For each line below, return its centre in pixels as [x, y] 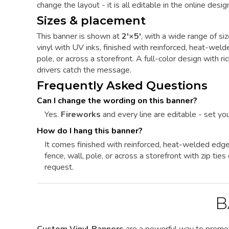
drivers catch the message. [84, 70]
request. [59, 167]
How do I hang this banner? [90, 131]
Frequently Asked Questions [122, 86]
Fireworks [81, 115]
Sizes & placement [91, 21]
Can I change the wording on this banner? [117, 101]
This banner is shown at [79, 36]
